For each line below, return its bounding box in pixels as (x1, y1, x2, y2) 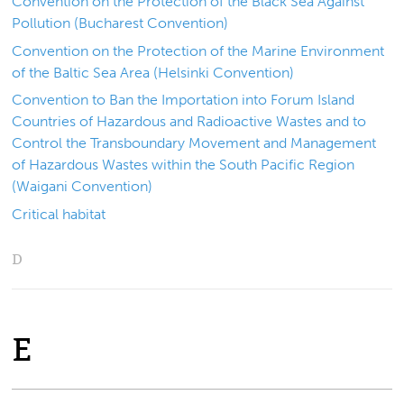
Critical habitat (12, 205, 106, 223)
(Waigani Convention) (12, 178, 153, 196)
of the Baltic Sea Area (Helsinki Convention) (12, 63, 295, 81)
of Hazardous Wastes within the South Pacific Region (12, 156, 355, 174)
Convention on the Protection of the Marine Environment (12, 41, 385, 60)
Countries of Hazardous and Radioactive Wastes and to (12, 113, 367, 131)
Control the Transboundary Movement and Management (12, 134, 377, 152)
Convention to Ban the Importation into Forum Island (12, 91, 355, 109)
